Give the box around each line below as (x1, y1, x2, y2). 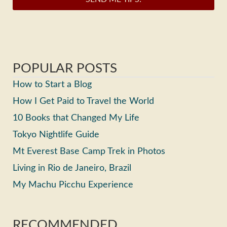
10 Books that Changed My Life (13, 113, 139, 123)
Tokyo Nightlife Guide (13, 130, 99, 139)
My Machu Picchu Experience (13, 180, 133, 190)
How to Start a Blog (13, 80, 92, 89)
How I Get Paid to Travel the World (13, 96, 154, 106)
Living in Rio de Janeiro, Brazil (13, 163, 131, 173)
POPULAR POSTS (13, 61, 117, 75)
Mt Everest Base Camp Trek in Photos (13, 146, 165, 156)
